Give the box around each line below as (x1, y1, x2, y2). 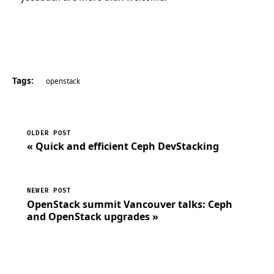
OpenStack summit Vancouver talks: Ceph (27, 197, 232, 211)
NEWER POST (27, 187, 72, 195)
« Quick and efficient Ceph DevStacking (27, 139, 219, 154)
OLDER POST (27, 128, 72, 137)
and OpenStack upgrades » (27, 209, 158, 223)
